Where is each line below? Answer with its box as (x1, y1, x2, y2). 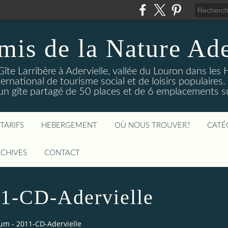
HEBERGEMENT (41, 122, 97, 129)
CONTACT (44, 149, 80, 157)
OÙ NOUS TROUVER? (115, 122, 190, 129)
